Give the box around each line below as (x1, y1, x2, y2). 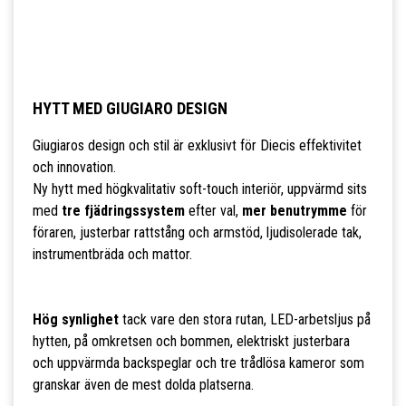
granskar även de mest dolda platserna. (32, 376, 254, 394)
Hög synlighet (32, 311, 119, 329)
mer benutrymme (241, 202, 347, 220)
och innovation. (32, 159, 116, 177)
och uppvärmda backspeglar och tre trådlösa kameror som (32, 354, 364, 372)
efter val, (184, 202, 242, 220)
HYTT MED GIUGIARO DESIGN (32, 99, 227, 119)
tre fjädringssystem (61, 202, 185, 220)
